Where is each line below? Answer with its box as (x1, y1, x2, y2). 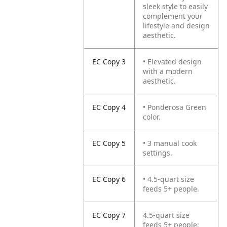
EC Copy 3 (92, 57, 126, 66)
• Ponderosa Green (143, 102, 207, 112)
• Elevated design (143, 57, 202, 66)
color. (143, 112, 161, 122)
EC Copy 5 (92, 138, 126, 148)
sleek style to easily (143, 2, 208, 11)
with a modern (143, 66, 193, 76)
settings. (143, 148, 173, 158)
